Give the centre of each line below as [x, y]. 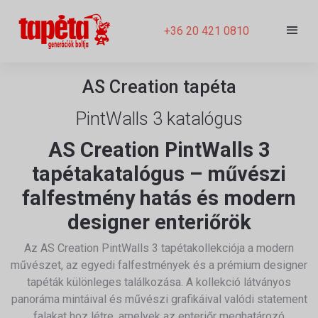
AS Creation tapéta [159, 87]
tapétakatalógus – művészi [159, 174]
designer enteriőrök [159, 222]
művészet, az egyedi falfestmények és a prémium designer [159, 265]
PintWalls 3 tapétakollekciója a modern [196, 248]
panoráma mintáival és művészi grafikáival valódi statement [159, 299]
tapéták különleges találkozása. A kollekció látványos [159, 282]
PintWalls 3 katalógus [159, 119]
